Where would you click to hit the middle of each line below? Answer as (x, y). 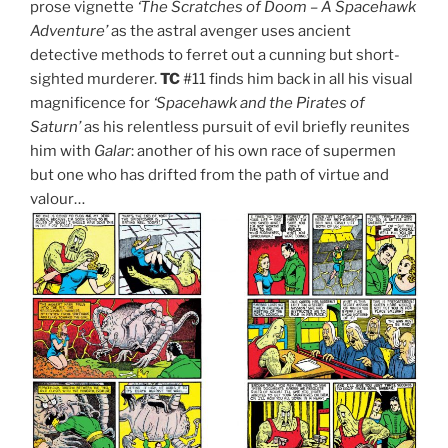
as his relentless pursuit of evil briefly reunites (245, 126)
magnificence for (91, 102)
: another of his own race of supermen (263, 150)
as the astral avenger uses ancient (229, 30)
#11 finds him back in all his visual (296, 78)
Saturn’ (55, 126)
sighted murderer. (95, 78)
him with (62, 150)
